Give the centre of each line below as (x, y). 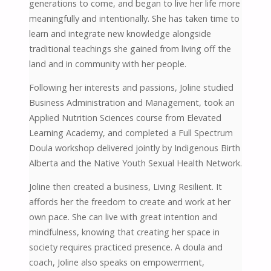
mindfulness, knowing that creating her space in (124, 232)
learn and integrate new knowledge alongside (120, 33)
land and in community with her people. (107, 64)
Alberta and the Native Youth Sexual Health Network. (135, 163)
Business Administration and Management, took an (132, 103)
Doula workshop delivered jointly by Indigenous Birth (134, 148)
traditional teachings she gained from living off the (130, 48)
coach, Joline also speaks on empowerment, (116, 263)
